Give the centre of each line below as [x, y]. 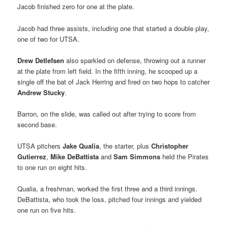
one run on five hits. [47, 210]
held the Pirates [185, 156]
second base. [37, 124]
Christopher [170, 146]
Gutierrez [32, 156]
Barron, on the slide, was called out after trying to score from [107, 113]
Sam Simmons [137, 156]
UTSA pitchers [40, 146]
